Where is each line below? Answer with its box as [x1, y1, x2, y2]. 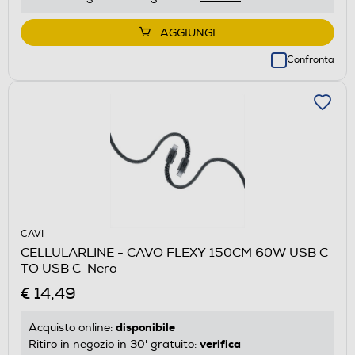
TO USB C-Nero [21, 260, 117, 277]
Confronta [287, 53, 334, 66]
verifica [200, 336, 241, 351]
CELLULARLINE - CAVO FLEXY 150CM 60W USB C [21, 244, 328, 261]
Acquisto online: [29, 320, 116, 334]
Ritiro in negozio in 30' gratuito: [29, 337, 200, 351]
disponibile [116, 319, 175, 334]
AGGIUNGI [160, 25, 216, 40]
